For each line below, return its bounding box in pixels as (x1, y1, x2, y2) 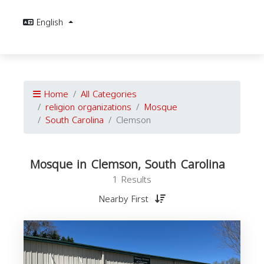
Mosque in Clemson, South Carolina (30, 153, 225, 176)
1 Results (113, 171, 151, 188)
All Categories (81, 86, 137, 103)
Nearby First (98, 191, 151, 207)
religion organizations (45, 99, 131, 115)
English (37, 15, 66, 31)
